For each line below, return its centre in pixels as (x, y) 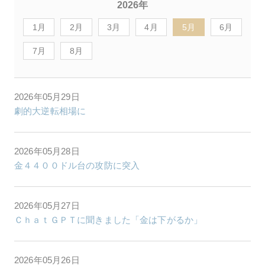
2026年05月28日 (47, 151)
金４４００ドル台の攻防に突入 (77, 165)
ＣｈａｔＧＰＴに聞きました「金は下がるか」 (109, 219)
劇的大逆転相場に (50, 111)
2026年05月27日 (47, 205)
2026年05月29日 (47, 96)
